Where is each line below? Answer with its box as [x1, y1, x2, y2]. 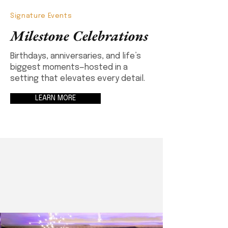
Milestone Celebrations [10, 26, 148, 45]
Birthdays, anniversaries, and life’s [10, 52, 141, 61]
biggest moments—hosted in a [10, 63, 128, 72]
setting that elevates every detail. [10, 74, 145, 83]
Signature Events [10, 13, 72, 19]
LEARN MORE [35, 95, 76, 102]
